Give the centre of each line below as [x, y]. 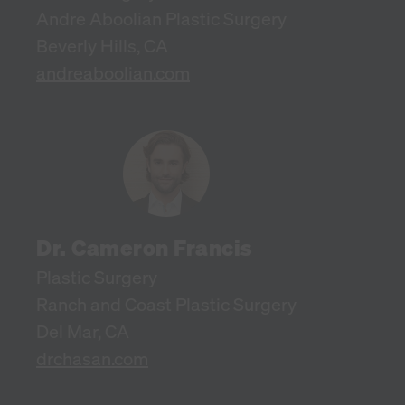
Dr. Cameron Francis [144, 247]
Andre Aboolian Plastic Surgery [161, 18]
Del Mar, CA [83, 331]
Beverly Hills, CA [102, 45]
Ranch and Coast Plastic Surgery [166, 304]
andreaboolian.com [113, 72]
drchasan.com [92, 358]
